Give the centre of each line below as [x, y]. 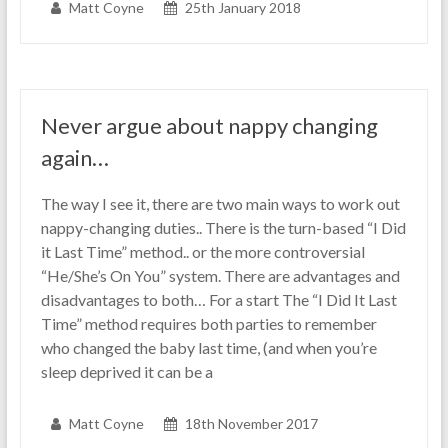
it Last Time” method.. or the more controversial [202, 251]
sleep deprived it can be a [126, 371]
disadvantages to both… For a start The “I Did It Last [218, 299]
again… [74, 157]
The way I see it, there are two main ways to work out [220, 203]
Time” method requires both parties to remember [208, 323]
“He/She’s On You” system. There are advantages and [220, 275]
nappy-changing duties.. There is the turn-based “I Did [223, 227]
